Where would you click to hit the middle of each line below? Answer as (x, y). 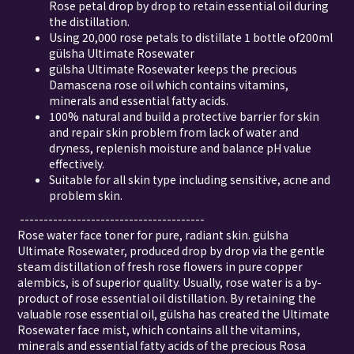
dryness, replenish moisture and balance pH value (180, 148)
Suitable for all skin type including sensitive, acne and (190, 180)
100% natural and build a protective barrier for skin (184, 117)
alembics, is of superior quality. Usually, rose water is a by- (169, 282)
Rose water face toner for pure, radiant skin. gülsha (153, 235)
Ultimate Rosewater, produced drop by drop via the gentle (171, 251)
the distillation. (89, 22)
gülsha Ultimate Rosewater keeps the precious (173, 69)
